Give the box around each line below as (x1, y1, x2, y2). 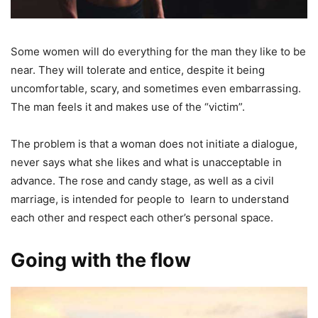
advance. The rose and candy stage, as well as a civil (11, 173, 274, 187)
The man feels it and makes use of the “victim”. (11, 99, 245, 114)
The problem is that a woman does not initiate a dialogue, (11, 136, 297, 150)
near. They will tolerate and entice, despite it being (11, 62, 265, 77)
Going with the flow (11, 248, 191, 272)
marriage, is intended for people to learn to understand (11, 192, 289, 206)
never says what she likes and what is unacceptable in (11, 155, 282, 169)
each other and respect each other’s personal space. (11, 210, 273, 224)
